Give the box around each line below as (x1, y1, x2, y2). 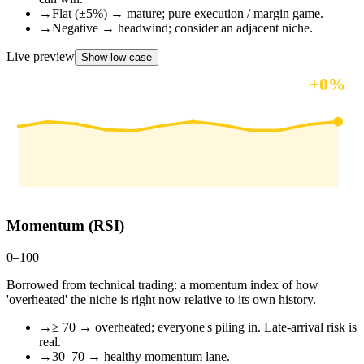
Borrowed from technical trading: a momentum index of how (6, 278, 318, 292)
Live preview (6, 49, 75, 63)
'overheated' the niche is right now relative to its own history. (6, 292, 316, 307)
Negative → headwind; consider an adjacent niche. (52, 20, 313, 35)
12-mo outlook (18, 77, 94, 93)
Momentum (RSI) (6, 217, 124, 235)
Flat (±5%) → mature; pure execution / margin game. (52, 6, 323, 20)
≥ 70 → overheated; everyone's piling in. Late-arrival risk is (52, 320, 357, 335)
